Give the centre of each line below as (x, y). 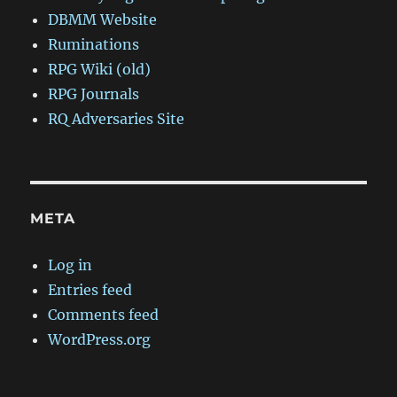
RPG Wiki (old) (100, 70)
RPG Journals (94, 94)
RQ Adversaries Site (117, 119)
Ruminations (94, 45)
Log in (70, 265)
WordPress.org (100, 340)
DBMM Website (103, 20)
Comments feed (104, 315)
